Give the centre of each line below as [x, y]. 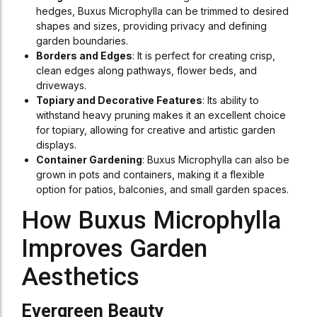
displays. [56, 145]
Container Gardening [89, 160]
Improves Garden [114, 249]
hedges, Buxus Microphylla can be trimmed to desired [162, 11]
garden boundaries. [82, 41]
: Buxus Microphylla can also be [216, 160]
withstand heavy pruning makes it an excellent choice [161, 115]
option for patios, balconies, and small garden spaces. [162, 189]
